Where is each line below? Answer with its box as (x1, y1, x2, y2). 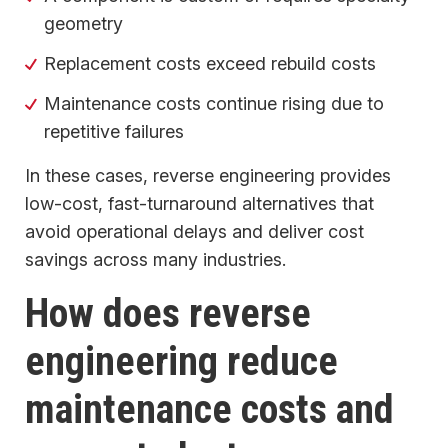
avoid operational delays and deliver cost (25, 221, 364, 243)
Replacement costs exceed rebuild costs (44, 53, 377, 75)
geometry (44, 13, 124, 35)
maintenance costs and (25, 386, 394, 434)
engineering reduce (25, 338, 338, 386)
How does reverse (25, 290, 311, 338)
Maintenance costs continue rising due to (44, 93, 385, 115)
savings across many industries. (25, 249, 286, 271)
